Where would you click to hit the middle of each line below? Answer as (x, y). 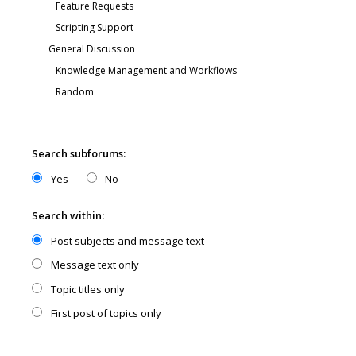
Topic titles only (86, 289)
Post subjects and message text (126, 240)
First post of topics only (104, 313)
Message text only (93, 265)
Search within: (68, 215)
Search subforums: (79, 153)
